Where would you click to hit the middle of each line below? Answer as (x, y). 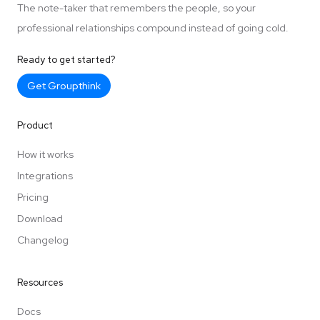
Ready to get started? (66, 59)
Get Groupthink (64, 85)
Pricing (33, 197)
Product (35, 125)
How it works (45, 154)
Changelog (43, 240)
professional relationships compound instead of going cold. (153, 27)
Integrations (45, 175)
